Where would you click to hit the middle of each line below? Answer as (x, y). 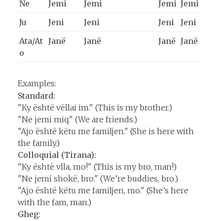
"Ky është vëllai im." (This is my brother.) (95, 107)
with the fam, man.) (55, 202)
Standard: (37, 95)
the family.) (39, 143)
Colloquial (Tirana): (57, 155)
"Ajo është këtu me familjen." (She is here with (106, 131)
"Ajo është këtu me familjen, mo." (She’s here (103, 190)
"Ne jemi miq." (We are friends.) (77, 119)
